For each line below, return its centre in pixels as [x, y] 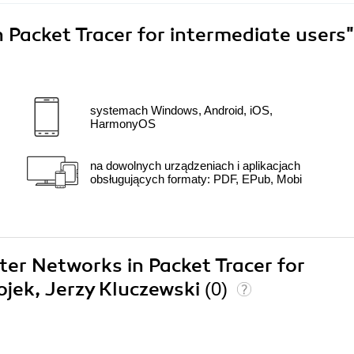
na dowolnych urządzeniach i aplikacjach [195, 165]
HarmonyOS [123, 123]
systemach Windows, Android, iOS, [181, 110]
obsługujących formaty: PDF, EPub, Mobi [196, 179]
